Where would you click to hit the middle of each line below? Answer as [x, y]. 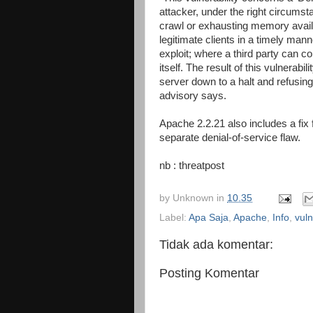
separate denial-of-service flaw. [230, 137]
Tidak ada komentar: [216, 245]
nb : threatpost [192, 165]
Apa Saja [209, 218]
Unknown [193, 198]
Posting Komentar [209, 274]
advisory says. [193, 95]
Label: [174, 218]
